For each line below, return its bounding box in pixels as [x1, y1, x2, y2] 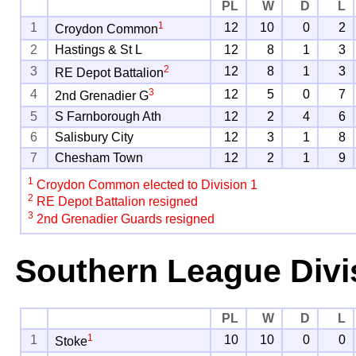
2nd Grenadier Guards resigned [33, 211, 215, 226]
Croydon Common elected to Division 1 [33, 178, 258, 192]
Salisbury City [55, 130, 134, 144]
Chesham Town [55, 150, 144, 164]
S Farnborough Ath [55, 109, 162, 123]
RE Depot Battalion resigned [33, 195, 199, 209]
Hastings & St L [55, 42, 143, 56]
